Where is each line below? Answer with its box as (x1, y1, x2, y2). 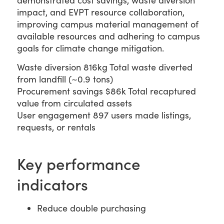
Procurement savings (17, 85, 103, 97)
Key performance (17, 152, 140, 174)
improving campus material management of (17, 18, 198, 30)
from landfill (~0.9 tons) (17, 73, 113, 85)
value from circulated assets (17, 97, 132, 109)
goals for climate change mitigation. (17, 42, 164, 54)
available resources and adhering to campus (17, 30, 200, 42)
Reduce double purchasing (37, 202, 146, 214)
